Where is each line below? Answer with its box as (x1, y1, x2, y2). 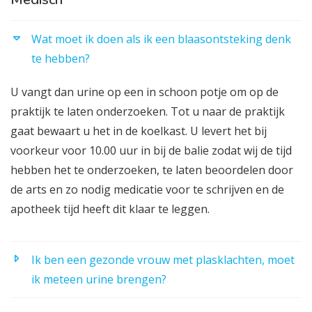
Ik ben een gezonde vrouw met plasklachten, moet (31, 251, 295, 267)
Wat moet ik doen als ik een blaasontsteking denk (31, 31, 291, 47)
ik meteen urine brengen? (31, 271, 166, 287)
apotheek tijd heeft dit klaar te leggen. (10, 201, 210, 217)
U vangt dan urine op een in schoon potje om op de (10, 84, 279, 100)
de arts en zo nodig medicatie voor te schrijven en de (10, 181, 284, 197)
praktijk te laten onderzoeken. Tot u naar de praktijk (10, 103, 285, 119)
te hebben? (31, 50, 90, 66)
